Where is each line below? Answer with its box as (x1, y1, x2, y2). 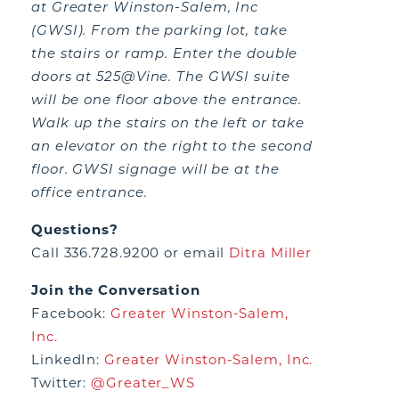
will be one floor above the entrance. (31, 91, 303, 108)
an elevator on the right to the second (31, 137, 313, 154)
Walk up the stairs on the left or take (31, 114, 305, 131)
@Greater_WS (91, 374, 196, 391)
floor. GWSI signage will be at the (31, 160, 280, 177)
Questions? (31, 221, 118, 238)
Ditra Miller (229, 244, 313, 261)
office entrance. (31, 183, 148, 200)
